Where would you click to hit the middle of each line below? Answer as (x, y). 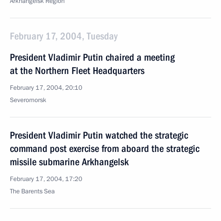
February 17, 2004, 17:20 (46, 179)
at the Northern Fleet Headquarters (77, 71)
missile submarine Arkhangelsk (69, 162)
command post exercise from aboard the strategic (105, 148)
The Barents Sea (32, 191)
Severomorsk (28, 100)
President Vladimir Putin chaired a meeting (92, 57)
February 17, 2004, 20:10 (46, 88)
